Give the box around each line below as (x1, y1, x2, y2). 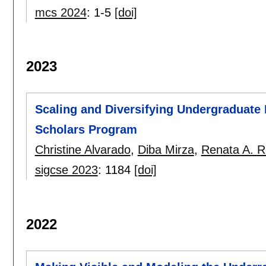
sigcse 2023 (34, 163, 98, 177)
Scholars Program (34, 123, 137, 137)
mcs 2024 (34, 5, 87, 19)
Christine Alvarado (34, 143, 131, 157)
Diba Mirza (137, 143, 194, 157)
